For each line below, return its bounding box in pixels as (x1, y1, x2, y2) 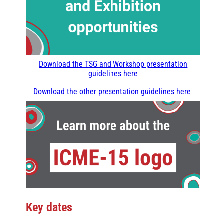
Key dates (26, 200, 73, 214)
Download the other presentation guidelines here (33, 87, 191, 97)
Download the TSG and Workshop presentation (39, 59, 188, 69)
